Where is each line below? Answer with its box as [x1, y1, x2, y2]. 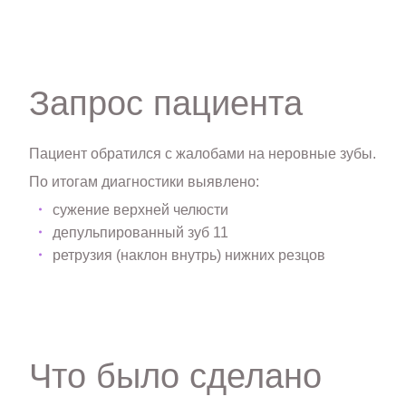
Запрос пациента [28, 84, 303, 123]
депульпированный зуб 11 [53, 224, 229, 240]
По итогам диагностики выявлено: [28, 173, 259, 189]
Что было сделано [28, 356, 322, 395]
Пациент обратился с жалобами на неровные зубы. [28, 146, 376, 162]
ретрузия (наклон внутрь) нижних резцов [53, 246, 326, 263]
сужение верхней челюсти [53, 201, 229, 217]
